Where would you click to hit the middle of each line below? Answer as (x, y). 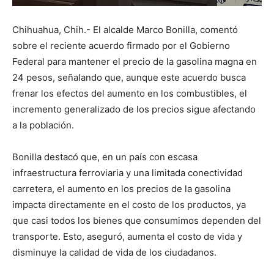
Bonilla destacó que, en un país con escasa (105, 157)
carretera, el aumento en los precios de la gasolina (121, 188)
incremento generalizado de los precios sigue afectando (134, 109)
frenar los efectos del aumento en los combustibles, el (130, 93)
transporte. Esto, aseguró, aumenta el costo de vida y (127, 236)
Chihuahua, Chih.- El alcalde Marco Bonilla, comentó (125, 29)
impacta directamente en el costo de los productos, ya (129, 204)
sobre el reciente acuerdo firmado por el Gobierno (121, 45)
